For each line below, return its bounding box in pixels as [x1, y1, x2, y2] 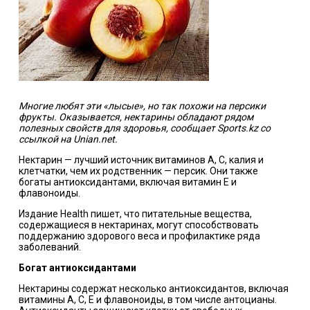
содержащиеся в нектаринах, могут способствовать [18, 219, 259, 230]
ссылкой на [18, 133, 73, 145]
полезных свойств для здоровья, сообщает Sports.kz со [18, 122, 271, 134]
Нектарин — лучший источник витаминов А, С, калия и [18, 154, 264, 165]
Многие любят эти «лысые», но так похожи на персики [18, 100, 266, 111]
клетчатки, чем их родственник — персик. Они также [18, 165, 258, 176]
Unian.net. [73, 133, 118, 145]
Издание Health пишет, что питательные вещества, [18, 208, 252, 219]
